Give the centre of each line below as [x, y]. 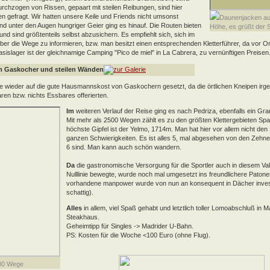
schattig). [80, 192]
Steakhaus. [83, 217]
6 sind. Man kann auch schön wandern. [124, 147]
